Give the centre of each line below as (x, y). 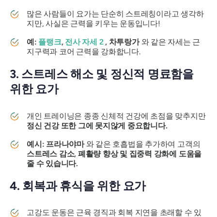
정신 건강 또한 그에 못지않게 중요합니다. (97, 125)
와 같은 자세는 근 (170, 42)
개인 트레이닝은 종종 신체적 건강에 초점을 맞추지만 (116, 116)
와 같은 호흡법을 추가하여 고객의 (142, 144)
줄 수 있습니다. (52, 163)
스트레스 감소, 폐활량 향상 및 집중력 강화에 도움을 (114, 154)
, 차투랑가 (121, 42)
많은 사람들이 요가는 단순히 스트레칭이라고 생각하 (115, 14)
